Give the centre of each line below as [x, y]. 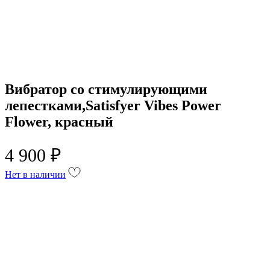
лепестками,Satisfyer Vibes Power [113, 105]
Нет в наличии [35, 174]
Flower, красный [59, 121]
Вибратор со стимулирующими [106, 89]
